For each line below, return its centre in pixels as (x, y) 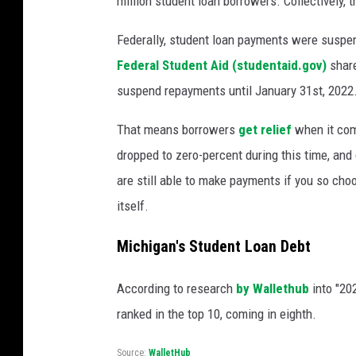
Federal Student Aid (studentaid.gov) (222, 65)
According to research (176, 288)
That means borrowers (178, 129)
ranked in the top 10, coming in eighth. (217, 313)
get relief (267, 129)
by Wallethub (273, 288)
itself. (133, 205)
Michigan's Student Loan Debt (214, 246)
